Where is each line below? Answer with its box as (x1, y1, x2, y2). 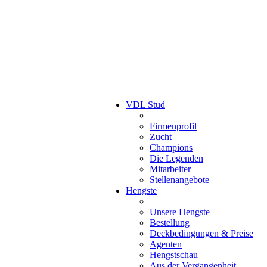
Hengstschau (149, 250, 198, 260)
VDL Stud (125, 100, 165, 110)
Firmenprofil (149, 121, 197, 131)
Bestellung (149, 218, 190, 228)
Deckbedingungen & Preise (149, 228, 253, 238)
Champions (149, 142, 193, 153)
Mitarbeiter (149, 164, 191, 174)
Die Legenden (149, 153, 203, 163)
